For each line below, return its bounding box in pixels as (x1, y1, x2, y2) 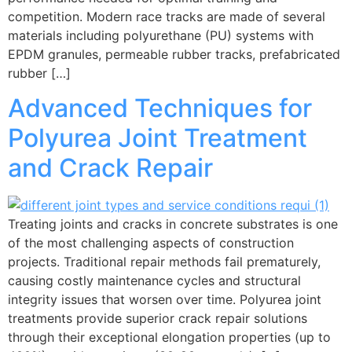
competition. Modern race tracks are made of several (8, 9, 325, 25)
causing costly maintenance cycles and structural (8, 273, 301, 289)
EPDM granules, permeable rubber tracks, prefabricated (8, 46, 340, 63)
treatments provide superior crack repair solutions (8, 310, 307, 327)
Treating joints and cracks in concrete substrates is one (8, 216, 338, 233)
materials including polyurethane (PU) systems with (8, 27, 313, 44)
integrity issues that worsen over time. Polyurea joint (8, 291, 321, 308)
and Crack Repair (8, 152, 213, 184)
